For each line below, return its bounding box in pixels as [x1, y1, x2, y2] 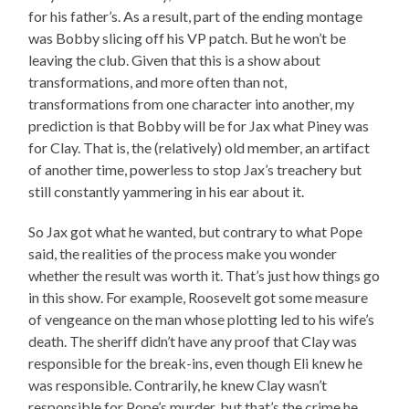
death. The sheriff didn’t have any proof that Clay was [28, 332, 358, 351]
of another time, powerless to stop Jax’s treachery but [28, 161, 362, 179]
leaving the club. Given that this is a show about [28, 51, 321, 69]
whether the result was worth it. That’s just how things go [28, 267, 381, 285]
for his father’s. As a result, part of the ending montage [28, 7, 363, 26]
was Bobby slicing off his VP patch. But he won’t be [28, 29, 347, 47]
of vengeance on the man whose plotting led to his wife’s [28, 310, 375, 329]
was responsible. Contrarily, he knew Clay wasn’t [28, 376, 328, 394]
